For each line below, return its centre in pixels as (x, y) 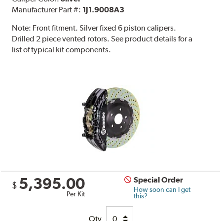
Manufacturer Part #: (47, 9)
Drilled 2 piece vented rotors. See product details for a (102, 38)
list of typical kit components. (62, 49)
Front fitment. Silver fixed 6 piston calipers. (105, 28)
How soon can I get (162, 189)
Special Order (159, 180)
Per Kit (76, 194)
